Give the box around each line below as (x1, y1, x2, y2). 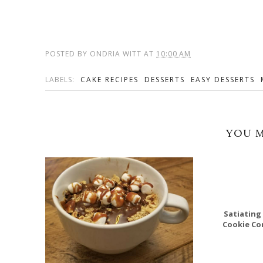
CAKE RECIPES (80, 75, 139, 85)
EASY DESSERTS (191, 75, 255, 85)
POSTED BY (45, 49, 90, 59)
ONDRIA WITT (90, 49, 141, 59)
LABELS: (45, 75, 77, 85)
